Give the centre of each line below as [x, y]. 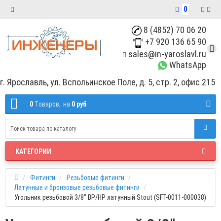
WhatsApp [187, 65]
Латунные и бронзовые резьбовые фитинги [77, 187]
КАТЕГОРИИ [33, 151]
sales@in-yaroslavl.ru [166, 54]
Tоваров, [48, 104]
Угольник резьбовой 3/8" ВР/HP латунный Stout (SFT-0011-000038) [110, 197]
